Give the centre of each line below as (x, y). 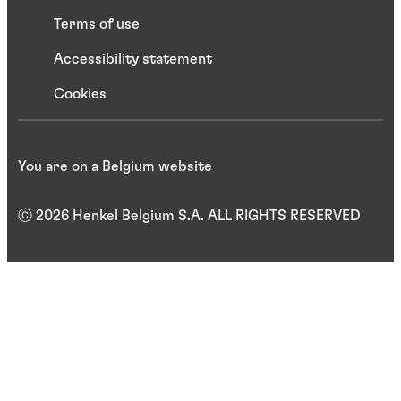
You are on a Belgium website (115, 166)
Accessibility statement (133, 59)
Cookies (80, 94)
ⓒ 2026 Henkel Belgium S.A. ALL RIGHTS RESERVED (189, 215)
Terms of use (97, 24)
